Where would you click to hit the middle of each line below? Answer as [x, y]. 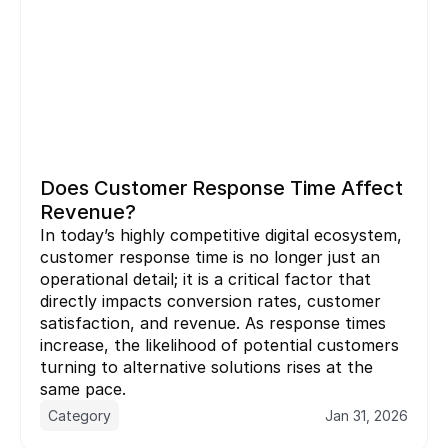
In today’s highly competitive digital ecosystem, [221, 234]
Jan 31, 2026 [366, 415]
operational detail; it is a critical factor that [205, 278]
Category [79, 415]
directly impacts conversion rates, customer [210, 300]
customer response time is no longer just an [210, 256]
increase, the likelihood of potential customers [219, 344]
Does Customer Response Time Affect [221, 187]
